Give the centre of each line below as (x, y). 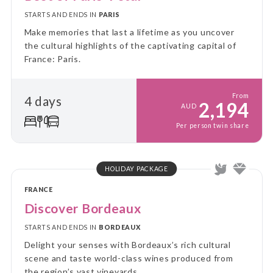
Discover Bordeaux (83, 208)
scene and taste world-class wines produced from (129, 258)
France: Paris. (52, 58)
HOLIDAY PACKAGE (136, 168)
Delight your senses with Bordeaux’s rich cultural (127, 244)
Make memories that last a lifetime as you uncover (129, 32)
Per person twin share (212, 125)
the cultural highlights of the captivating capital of (130, 45)
